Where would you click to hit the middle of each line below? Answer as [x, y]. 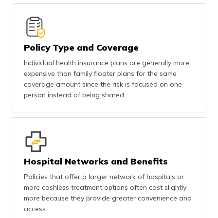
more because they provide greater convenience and [108, 198]
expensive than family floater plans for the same [100, 73]
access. [36, 209]
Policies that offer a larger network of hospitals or [104, 177]
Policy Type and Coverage [81, 47]
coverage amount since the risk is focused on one [103, 84]
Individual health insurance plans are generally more [107, 63]
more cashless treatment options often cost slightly [105, 187]
